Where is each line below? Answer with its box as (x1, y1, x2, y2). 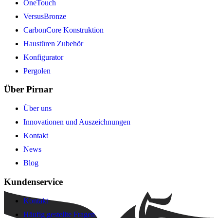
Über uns (23, 104, 52, 113)
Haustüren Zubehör (23, 39, 83, 48)
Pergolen (23, 66, 51, 75)
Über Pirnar (4, 84, 53, 95)
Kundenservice (4, 176, 63, 187)
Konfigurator (23, 53, 63, 61)
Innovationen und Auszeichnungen (23, 118, 130, 127)
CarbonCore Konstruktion (23, 25, 104, 34)
